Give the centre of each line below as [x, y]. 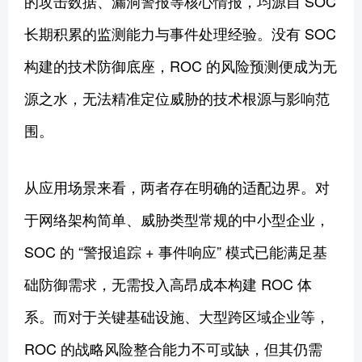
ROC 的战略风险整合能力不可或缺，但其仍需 [173, 348]
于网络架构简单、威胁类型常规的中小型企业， [177, 219]
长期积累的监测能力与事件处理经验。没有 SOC [180, 33]
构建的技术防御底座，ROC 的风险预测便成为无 [181, 65]
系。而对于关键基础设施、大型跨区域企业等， [177, 316]
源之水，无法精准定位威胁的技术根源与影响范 [177, 97]
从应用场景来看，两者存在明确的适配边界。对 [177, 186]
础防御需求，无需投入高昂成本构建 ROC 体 [168, 283]
